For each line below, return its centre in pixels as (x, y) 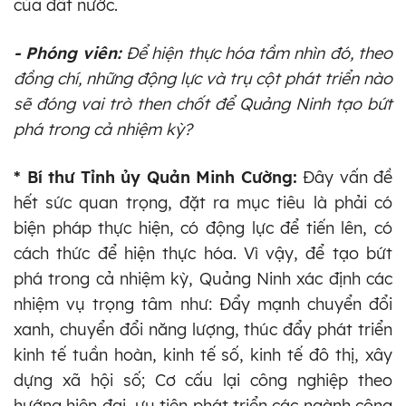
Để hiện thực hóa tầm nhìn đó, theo (259, 53)
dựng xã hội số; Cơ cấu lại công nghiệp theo (203, 380)
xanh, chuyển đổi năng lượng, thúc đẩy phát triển (203, 329)
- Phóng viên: (70, 53)
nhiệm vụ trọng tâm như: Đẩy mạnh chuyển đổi (203, 304)
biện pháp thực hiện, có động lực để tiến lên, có (203, 227)
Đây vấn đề (344, 177)
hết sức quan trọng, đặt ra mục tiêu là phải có (203, 202)
